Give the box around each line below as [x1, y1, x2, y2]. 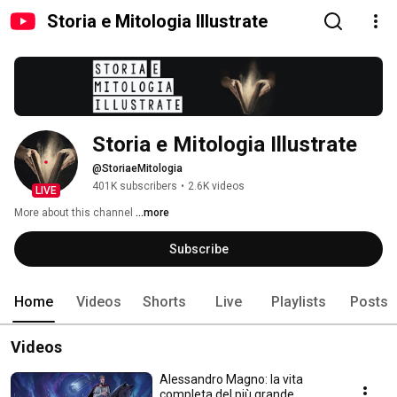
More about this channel [14, 206, 133, 220]
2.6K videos [188, 180, 245, 193]
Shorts [143, 293, 186, 311]
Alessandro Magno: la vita [160, 372, 303, 387]
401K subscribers [92, 180, 177, 193]
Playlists [271, 293, 326, 311]
